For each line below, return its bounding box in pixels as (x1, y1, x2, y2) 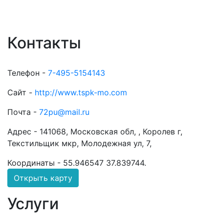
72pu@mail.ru (39, 107, 89, 117)
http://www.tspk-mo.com (35, 88, 127, 97)
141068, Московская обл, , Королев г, (40, 127, 182, 136)
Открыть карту (14, 173, 72, 183)
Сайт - (7, 88, 35, 97)
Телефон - (7, 68, 48, 78)
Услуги (7, 194, 59, 213)
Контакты (7, 33, 81, 52)
